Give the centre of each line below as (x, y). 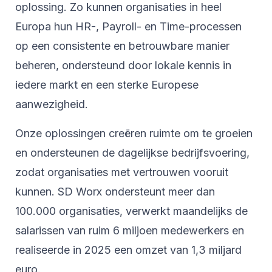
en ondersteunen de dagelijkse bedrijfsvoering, (132, 152)
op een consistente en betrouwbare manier (122, 46)
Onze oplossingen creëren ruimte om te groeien (134, 133)
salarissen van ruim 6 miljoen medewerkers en (130, 230)
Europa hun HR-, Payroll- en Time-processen (128, 26)
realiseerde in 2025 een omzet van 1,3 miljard (128, 250)
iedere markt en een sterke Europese (107, 84)
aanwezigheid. (53, 104)
